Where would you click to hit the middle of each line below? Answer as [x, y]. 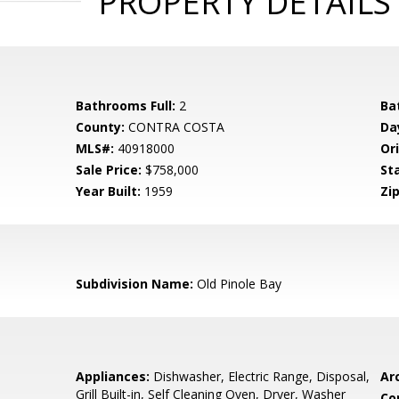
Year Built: [109, 191]
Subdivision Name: [135, 284]
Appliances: [113, 376]
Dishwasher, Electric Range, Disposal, [260, 376]
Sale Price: [109, 170]
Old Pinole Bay [238, 284]
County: [101, 127]
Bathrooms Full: [126, 106]
